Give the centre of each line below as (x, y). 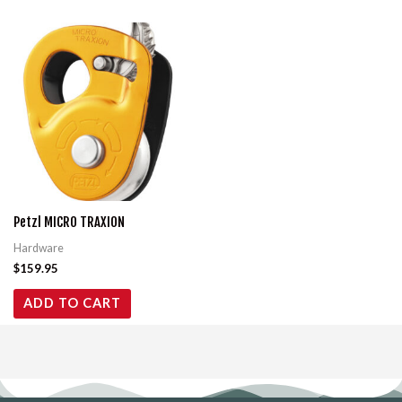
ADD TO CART (72, 303)
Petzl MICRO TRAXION (69, 222)
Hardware (39, 248)
